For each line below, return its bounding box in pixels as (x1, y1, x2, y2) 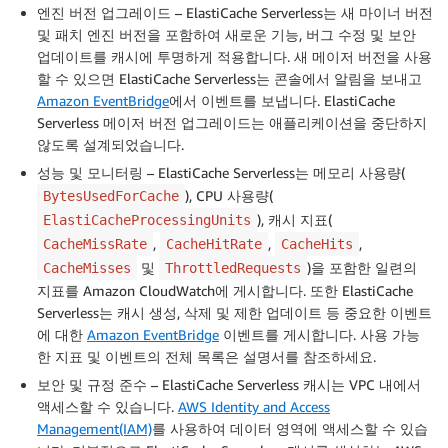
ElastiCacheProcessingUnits (43, 212, 251, 229)
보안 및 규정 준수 (37, 376, 147, 394)
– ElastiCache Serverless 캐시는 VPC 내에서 (147, 376, 421, 394)
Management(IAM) (37, 420, 152, 438)
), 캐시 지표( (257, 211, 332, 229)
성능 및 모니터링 (37, 164, 143, 182)
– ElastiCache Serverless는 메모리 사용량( (143, 164, 405, 182)
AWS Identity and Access (178, 398, 330, 416)
